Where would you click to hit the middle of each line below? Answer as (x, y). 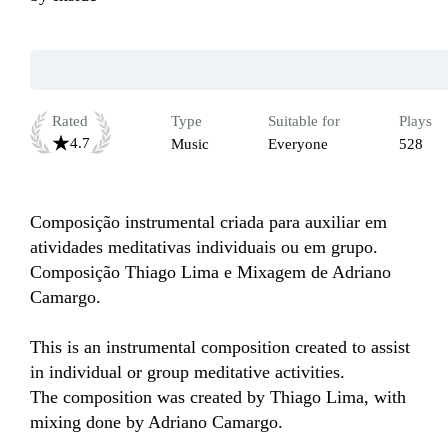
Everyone (298, 144)
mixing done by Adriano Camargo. (156, 422)
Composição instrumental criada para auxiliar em (208, 222)
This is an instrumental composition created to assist (220, 347)
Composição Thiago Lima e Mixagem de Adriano (210, 272)
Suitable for (304, 121)
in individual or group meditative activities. (187, 372)
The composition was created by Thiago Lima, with (218, 397)
